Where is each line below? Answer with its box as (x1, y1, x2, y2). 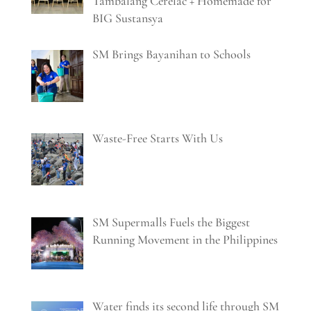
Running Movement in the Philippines (92, 231, 278, 247)
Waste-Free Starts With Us (92, 131, 224, 146)
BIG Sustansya (92, 10, 164, 26)
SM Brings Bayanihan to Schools (92, 47, 251, 62)
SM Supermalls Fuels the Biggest (92, 214, 251, 230)
